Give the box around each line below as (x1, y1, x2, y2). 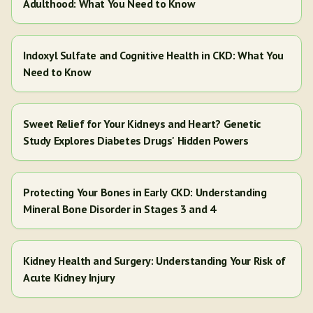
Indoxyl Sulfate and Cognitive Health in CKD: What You (23, 48, 284, 62)
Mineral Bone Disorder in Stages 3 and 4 (23, 202, 216, 216)
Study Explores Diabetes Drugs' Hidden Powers (23, 133, 249, 147)
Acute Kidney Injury (23, 270, 115, 284)
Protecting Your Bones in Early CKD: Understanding (23, 185, 267, 199)
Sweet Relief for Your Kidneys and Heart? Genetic (23, 117, 261, 131)
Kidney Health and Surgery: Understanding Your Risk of (23, 254, 286, 268)
